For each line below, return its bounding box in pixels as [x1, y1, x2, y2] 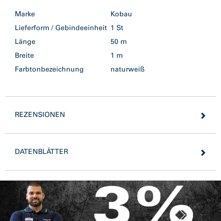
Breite [15, 51, 34, 60]
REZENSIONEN [15, 110, 65, 119]
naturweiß [110, 65, 148, 74]
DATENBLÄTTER [15, 147, 68, 156]
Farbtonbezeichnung [15, 65, 84, 74]
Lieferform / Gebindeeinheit [15, 23, 107, 32]
